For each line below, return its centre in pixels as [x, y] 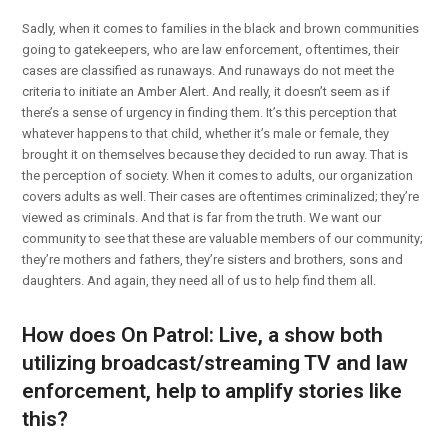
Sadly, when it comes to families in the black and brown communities [221, 28]
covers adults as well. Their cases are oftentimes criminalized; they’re [221, 196]
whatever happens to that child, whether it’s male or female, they [206, 133]
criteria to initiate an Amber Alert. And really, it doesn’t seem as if [206, 91]
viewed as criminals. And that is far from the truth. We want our [202, 217]
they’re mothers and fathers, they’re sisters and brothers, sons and [213, 259]
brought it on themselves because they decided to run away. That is [215, 154]
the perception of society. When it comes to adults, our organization [218, 175]
